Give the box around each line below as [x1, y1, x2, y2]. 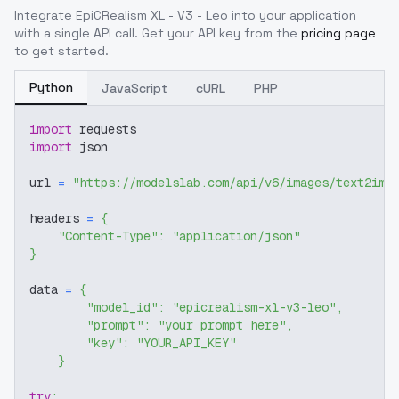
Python [29, 79, 73, 95]
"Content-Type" [58, 228, 158, 244]
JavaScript [102, 80, 167, 96]
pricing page [301, 25, 376, 41]
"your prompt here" [158, 317, 286, 333]
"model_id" [86, 299, 158, 315]
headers [29, 210, 86, 226]
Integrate [14, 7, 76, 23]
